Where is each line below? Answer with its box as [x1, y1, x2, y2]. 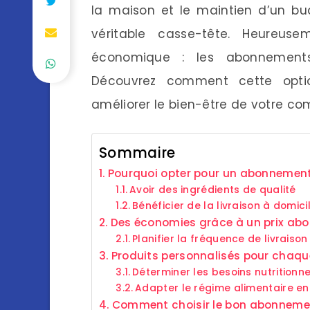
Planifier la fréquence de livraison [132, 232, 308, 246]
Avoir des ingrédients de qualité [129, 183, 296, 197]
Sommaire [99, 143, 176, 163]
